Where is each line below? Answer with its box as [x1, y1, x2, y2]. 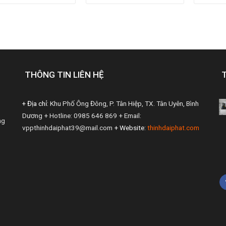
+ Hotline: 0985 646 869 [44, 111, 117, 120]
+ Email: [119, 111, 141, 120]
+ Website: [114, 123, 146, 132]
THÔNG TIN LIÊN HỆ [24, 69, 104, 80]
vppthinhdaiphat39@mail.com [22, 123, 112, 132]
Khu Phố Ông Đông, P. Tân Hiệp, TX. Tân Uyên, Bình [48, 99, 199, 107]
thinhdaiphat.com [147, 123, 199, 132]
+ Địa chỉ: [22, 99, 48, 107]
